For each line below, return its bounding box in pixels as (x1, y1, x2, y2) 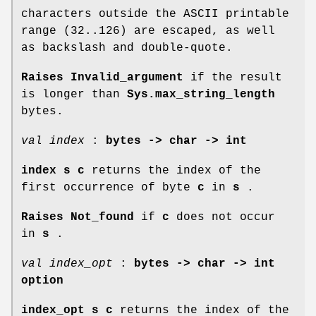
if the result (183, 71, 282, 84)
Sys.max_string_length (127, 87, 275, 101)
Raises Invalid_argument (21, 71, 183, 84)
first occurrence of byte (21, 181, 197, 194)
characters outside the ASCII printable (21, 7, 289, 20)
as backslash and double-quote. (21, 41, 233, 54)
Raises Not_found (21, 210, 134, 224)
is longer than (21, 87, 127, 101)
